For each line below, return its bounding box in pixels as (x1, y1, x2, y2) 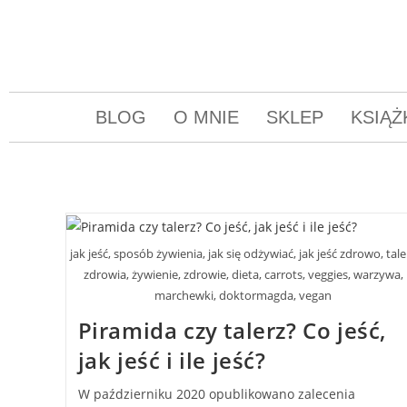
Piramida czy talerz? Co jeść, (77, 315, 386, 346)
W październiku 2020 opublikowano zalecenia (77, 385, 355, 403)
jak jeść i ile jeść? (77, 345, 266, 376)
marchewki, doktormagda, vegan (154, 287, 333, 304)
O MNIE (173, 107, 239, 127)
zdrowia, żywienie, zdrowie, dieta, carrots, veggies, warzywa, (83, 266, 403, 283)
